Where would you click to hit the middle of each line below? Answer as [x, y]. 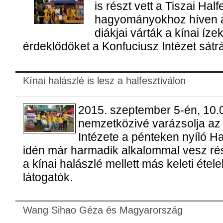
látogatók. [48, 177]
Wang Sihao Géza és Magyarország [103, 210]
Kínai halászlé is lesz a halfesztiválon [104, 81]
